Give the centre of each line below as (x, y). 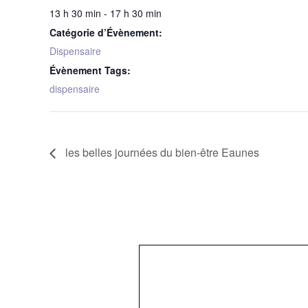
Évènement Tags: (90, 70)
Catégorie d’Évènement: (106, 32)
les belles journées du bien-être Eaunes (161, 152)
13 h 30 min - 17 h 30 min (106, 13)
